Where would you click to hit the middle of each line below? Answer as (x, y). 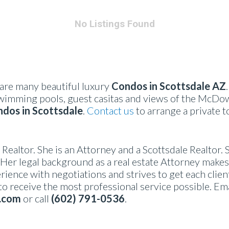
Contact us (110, 110)
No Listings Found (114, 24)
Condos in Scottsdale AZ (168, 86)
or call (36, 198)
